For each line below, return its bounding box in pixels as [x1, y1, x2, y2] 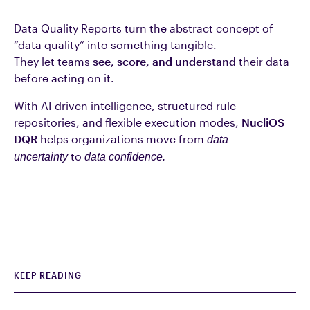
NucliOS [241, 116, 284, 129]
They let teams [14, 55, 93, 68]
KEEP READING [14, 269, 82, 281]
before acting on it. [14, 71, 114, 84]
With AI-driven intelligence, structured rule [14, 99, 236, 112]
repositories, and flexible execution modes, [14, 116, 241, 129]
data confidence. [84, 151, 165, 163]
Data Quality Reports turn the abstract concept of [14, 21, 273, 35]
